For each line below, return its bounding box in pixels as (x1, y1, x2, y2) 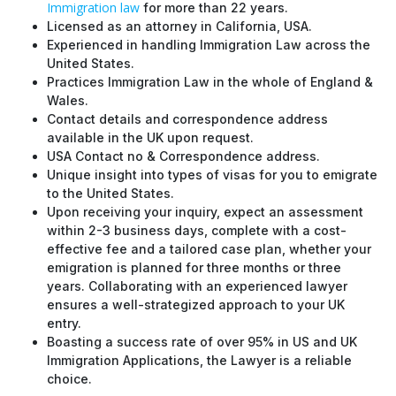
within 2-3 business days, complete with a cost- (47, 221, 346, 236)
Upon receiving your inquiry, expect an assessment (47, 202, 363, 217)
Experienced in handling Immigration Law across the (47, 35, 370, 50)
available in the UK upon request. (47, 128, 254, 143)
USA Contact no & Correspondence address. (47, 147, 320, 162)
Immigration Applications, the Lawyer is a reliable (47, 351, 352, 366)
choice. (47, 369, 92, 385)
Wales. (47, 91, 88, 106)
